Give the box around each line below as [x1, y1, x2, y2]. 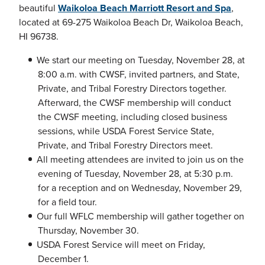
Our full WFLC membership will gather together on [37, 209, 245, 223]
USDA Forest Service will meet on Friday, [37, 237, 206, 251]
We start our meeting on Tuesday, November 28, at [37, 53, 245, 67]
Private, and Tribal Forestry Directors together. [38, 81, 227, 95]
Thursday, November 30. [38, 223, 141, 237]
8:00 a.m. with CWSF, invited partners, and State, [38, 67, 240, 81]
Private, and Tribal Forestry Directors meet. [38, 138, 215, 152]
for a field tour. [38, 195, 97, 209]
